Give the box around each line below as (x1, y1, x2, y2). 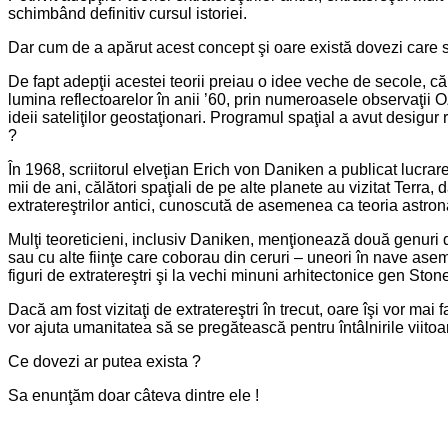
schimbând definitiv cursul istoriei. (8, 5, 247, 23)
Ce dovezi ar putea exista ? (8, 353, 201, 371)
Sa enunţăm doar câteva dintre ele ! (8, 387, 259, 405)
